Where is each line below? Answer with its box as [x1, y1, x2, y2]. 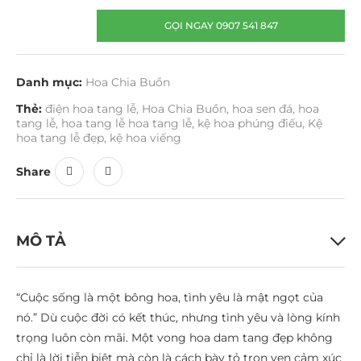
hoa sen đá [232, 102, 293, 116]
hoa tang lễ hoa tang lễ [61, 116, 192, 131]
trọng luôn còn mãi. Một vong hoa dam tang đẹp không [16, 330, 333, 345]
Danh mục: [16, 75, 82, 89]
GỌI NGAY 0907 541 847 [164, 19, 278, 31]
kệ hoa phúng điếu [197, 116, 302, 131]
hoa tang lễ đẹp [16, 131, 104, 145]
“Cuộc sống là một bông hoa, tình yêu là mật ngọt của [16, 290, 323, 305]
